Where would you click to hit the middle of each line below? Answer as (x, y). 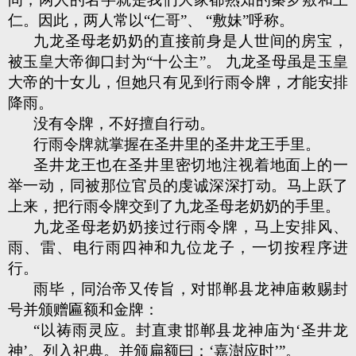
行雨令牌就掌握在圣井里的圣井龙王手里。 (177, 144)
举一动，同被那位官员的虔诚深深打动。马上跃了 (178, 186)
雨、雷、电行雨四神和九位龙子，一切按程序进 (178, 248)
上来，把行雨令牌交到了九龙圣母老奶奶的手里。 (174, 206)
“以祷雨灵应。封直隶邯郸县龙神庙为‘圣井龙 (191, 330)
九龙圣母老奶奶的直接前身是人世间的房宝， (191, 41)
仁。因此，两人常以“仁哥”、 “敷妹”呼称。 (151, 20)
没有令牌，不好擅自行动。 (124, 124)
